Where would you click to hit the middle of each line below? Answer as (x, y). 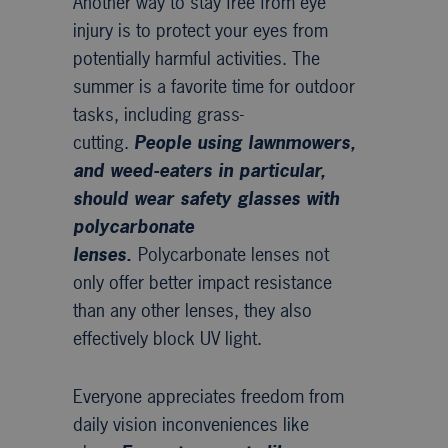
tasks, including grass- (158, 114)
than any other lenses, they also (192, 310)
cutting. (103, 142)
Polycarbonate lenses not (233, 254)
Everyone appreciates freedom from (208, 396)
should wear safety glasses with (205, 198)
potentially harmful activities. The (196, 58)
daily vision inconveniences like (190, 424)
